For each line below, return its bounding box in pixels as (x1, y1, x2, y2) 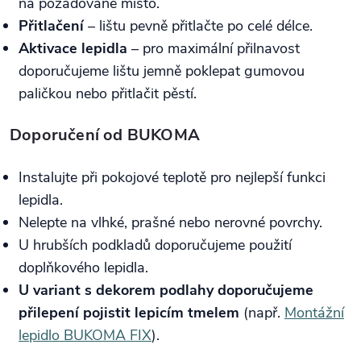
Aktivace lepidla (19, 39, 127, 59)
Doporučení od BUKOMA (10, 124, 200, 147)
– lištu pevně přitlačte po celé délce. (84, 16, 313, 36)
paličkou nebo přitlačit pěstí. (19, 84, 197, 104)
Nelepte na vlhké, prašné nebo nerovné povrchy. (19, 213, 322, 233)
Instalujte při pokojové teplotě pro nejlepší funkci (19, 168, 326, 188)
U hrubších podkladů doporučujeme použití (19, 235, 292, 255)
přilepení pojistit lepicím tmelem (19, 303, 239, 323)
